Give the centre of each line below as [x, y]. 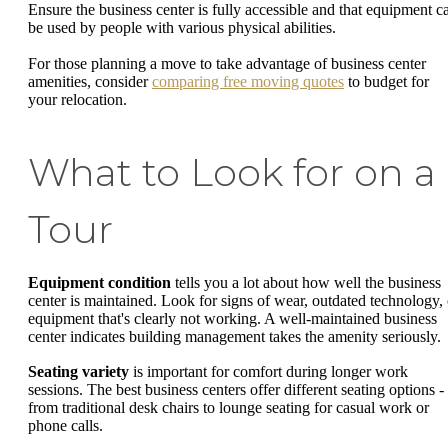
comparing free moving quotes [248, 81]
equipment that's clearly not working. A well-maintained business [232, 318]
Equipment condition [99, 282]
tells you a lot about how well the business [306, 282]
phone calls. [65, 426]
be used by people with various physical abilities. [182, 28]
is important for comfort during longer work [268, 372]
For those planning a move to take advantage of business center [227, 63]
